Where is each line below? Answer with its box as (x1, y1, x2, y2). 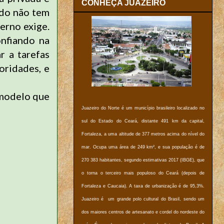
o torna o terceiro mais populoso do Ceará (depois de (81, 170, 204, 176)
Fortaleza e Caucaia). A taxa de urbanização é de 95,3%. (81, 183, 204, 189)
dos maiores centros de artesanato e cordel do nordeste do (81, 209, 204, 215)
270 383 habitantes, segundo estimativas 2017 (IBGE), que (81, 157, 204, 163)
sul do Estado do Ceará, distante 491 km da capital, (81, 118, 204, 124)
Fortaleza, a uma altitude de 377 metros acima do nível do (81, 131, 204, 137)
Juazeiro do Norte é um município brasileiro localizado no (81, 105, 204, 111)
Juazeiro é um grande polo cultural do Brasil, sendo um (81, 196, 204, 202)
